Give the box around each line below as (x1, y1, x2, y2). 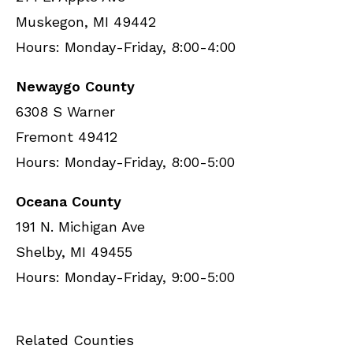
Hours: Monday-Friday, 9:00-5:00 (16, 269, 235, 285)
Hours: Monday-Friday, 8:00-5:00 (16, 154, 235, 170)
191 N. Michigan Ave (16, 218, 145, 235)
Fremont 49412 (16, 128, 117, 145)
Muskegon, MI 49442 (16, 13, 156, 30)
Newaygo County (16, 78, 135, 95)
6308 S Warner (16, 103, 115, 120)
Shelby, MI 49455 (16, 243, 132, 260)
